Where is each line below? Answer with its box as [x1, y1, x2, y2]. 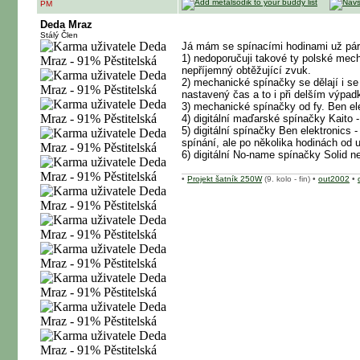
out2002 [318, 174, 350, 183]
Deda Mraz [40, 18, 92, 31]
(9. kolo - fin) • [262, 174, 318, 183]
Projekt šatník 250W [187, 174, 262, 183]
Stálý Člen [40, 31, 78, 39]
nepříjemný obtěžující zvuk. [182, 64, 311, 76]
